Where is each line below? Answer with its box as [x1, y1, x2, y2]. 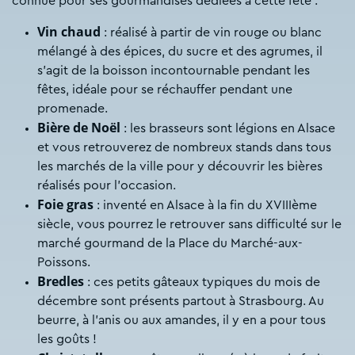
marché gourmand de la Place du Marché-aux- [37, 237, 303, 250]
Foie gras [37, 196, 94, 214]
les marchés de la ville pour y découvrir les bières [37, 160, 323, 174]
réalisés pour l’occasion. [37, 179, 176, 193]
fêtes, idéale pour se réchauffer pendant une [37, 83, 292, 97]
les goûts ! [37, 333, 97, 346]
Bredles [37, 273, 84, 291]
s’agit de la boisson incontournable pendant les [37, 64, 310, 78]
